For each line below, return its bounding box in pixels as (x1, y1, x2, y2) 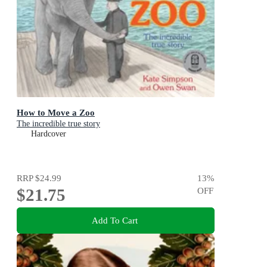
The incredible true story (17, 119, 100, 129)
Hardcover (31, 129, 66, 139)
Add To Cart (91, 215, 138, 225)
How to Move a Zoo (17, 107, 95, 118)
